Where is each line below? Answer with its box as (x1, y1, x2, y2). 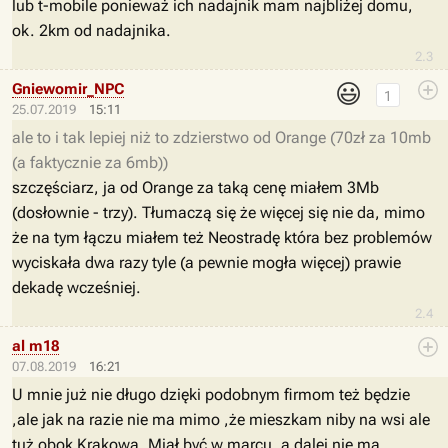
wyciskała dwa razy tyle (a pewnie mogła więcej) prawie (12, 253, 401, 272)
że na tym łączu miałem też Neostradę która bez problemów (12, 228, 432, 247)
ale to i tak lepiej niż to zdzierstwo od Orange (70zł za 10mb (12, 128, 431, 147)
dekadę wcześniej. (12, 278, 141, 297)
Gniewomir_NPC (12, 80, 124, 98)
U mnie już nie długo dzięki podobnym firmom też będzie (12, 385, 410, 404)
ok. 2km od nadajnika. (12, 21, 171, 40)
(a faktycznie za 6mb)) (12, 153, 168, 172)
